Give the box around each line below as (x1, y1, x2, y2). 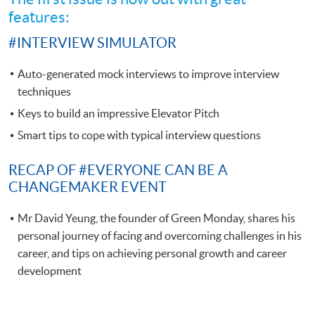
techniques (18, 84, 71, 98)
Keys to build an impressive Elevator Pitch (18, 106, 219, 120)
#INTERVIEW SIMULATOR (8, 34, 179, 51)
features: (8, 8, 70, 25)
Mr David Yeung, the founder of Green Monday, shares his (18, 212, 295, 225)
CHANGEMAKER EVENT (8, 179, 167, 195)
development (18, 264, 82, 278)
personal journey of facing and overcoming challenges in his (18, 229, 302, 243)
